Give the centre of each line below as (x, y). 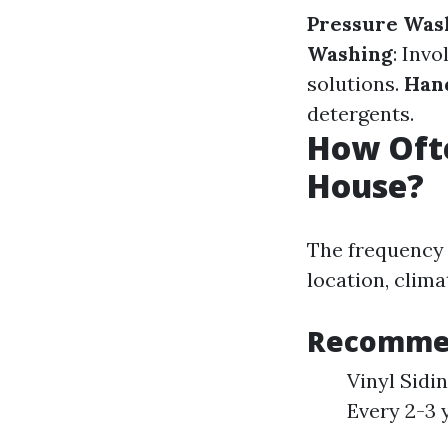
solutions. (355, 83)
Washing (350, 53)
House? (365, 185)
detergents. (360, 113)
